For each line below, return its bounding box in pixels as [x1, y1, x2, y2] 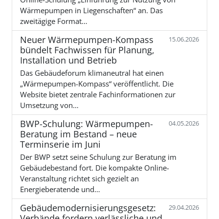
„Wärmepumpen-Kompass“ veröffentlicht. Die [20, 78, 174, 88]
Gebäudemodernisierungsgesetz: [20, 201, 156, 214]
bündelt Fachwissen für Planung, [20, 44, 154, 56]
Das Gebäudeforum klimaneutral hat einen [20, 67, 164, 78]
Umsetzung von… [20, 100, 79, 110]
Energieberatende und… [20, 184, 100, 194]
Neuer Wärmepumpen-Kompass [20, 33, 153, 45]
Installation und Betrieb [20, 54, 117, 66]
